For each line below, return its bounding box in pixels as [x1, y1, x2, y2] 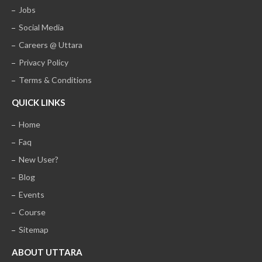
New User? [19, 154, 58, 165]
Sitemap [19, 225, 49, 235]
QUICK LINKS [12, 97, 65, 108]
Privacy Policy [19, 57, 68, 68]
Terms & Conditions [19, 75, 92, 85]
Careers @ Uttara [19, 40, 82, 50]
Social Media [19, 22, 64, 33]
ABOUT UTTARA [12, 247, 82, 258]
